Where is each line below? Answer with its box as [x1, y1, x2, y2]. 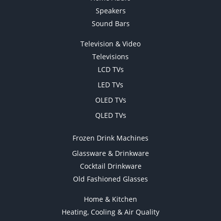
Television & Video [80, 39, 141, 49]
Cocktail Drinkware [79, 161, 142, 171]
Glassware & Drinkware [72, 148, 149, 158]
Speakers [95, 6, 126, 16]
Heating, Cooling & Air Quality [62, 207, 159, 217]
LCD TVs [97, 65, 124, 74]
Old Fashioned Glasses [73, 174, 148, 184]
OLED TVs [95, 95, 126, 105]
